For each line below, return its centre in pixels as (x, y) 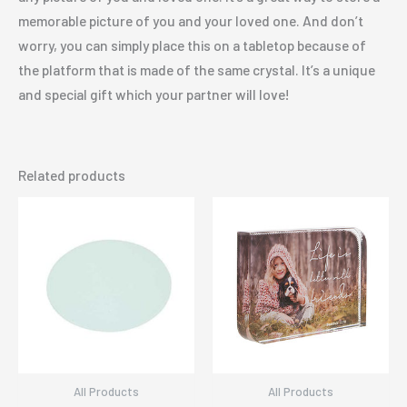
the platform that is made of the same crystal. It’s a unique (197, 69)
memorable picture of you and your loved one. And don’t (191, 20)
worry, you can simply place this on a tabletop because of (192, 45)
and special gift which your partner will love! (154, 94)
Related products (72, 174)
